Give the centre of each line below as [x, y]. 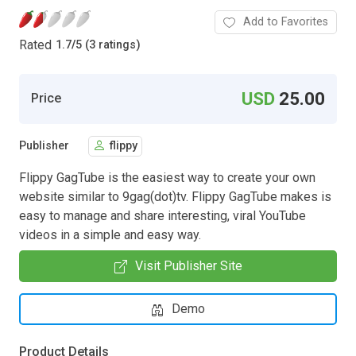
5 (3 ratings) [108, 45]
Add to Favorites [286, 21]
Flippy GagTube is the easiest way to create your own [167, 177]
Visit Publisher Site [188, 265]
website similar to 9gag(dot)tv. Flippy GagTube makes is [175, 196]
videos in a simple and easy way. [110, 234]
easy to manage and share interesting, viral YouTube [163, 215]
